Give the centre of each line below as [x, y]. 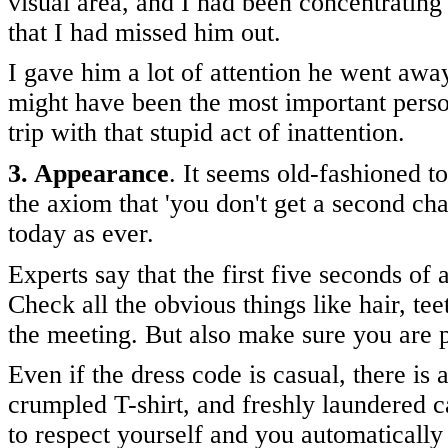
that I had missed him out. [144, 32]
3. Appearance [88, 173]
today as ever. [81, 233]
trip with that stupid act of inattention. [206, 133]
